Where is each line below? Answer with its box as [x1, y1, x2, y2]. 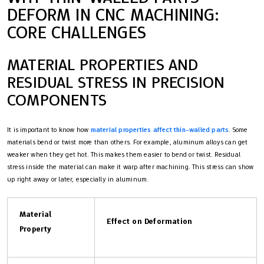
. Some [229, 125, 248, 135]
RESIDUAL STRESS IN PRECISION [7, 71, 225, 94]
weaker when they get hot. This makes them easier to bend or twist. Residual [7, 150, 241, 160]
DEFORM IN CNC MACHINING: [7, 3, 219, 27]
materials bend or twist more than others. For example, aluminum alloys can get [7, 137, 248, 147]
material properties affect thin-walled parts [90, 125, 229, 135]
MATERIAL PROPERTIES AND [7, 54, 199, 76]
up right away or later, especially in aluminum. [7, 174, 149, 184]
